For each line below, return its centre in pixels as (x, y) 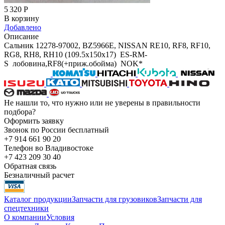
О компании (25, 217)
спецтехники (26, 208)
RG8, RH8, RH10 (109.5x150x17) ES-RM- (76, 54)
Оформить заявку (34, 121)
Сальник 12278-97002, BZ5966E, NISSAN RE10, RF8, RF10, (107, 45)
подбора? (20, 111)
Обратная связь (30, 166)
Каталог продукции (38, 199)
